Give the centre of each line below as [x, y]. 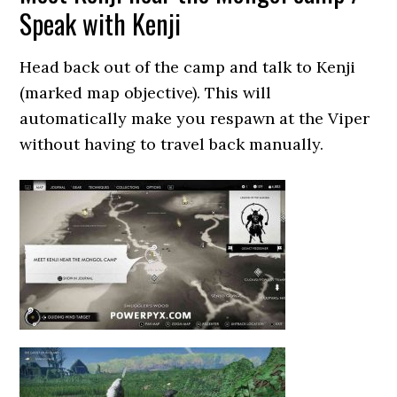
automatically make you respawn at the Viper [195, 118]
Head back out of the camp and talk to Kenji [188, 67]
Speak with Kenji [101, 23]
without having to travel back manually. [172, 144]
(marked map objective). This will [146, 93]
